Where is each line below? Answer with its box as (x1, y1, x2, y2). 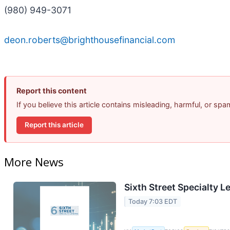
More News (4, 154, 64, 169)
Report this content (16, 86, 87, 95)
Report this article (25, 121, 84, 129)
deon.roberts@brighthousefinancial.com (4, 34, 175, 45)
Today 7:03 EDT (128, 197, 178, 205)
